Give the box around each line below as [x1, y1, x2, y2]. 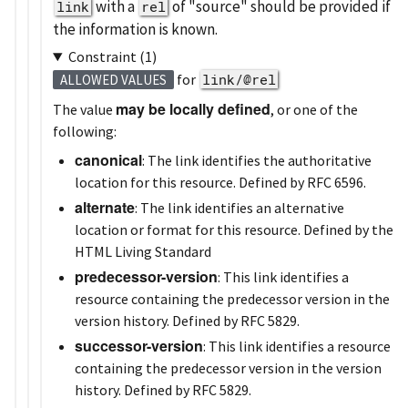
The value [53, 99, 116, 118]
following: [53, 121, 117, 140]
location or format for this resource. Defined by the [75, 219, 393, 239]
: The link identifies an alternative [135, 198, 344, 217]
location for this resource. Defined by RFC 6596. [75, 172, 366, 191]
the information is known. [53, 18, 218, 39]
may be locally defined [116, 97, 270, 119]
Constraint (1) [67, 46, 157, 66]
